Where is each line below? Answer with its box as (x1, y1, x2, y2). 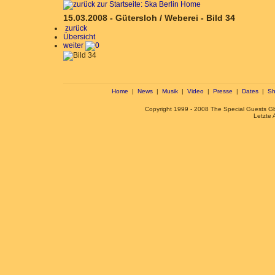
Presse (212, 88, 233, 95)
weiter (63, 41, 85, 50)
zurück (63, 24, 87, 33)
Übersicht (63, 33, 95, 41)
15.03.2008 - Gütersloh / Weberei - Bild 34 (63, 13, 235, 23)
